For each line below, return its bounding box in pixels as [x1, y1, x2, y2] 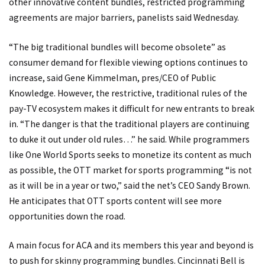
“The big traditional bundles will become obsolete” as [9, 41, 226, 53]
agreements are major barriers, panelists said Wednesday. [9, 12, 239, 23]
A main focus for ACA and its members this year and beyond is [9, 240, 254, 251]
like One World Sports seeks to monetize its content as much [9, 148, 251, 160]
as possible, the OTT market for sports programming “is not [9, 164, 252, 176]
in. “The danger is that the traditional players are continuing [9, 118, 250, 130]
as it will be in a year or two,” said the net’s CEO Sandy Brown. [9, 179, 250, 191]
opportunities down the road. [9, 210, 125, 222]
